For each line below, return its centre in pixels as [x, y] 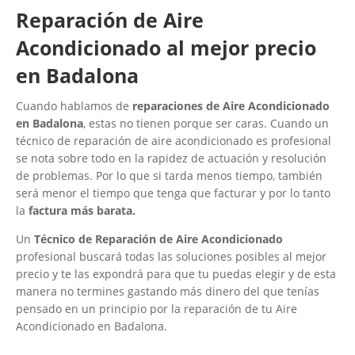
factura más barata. [82, 210]
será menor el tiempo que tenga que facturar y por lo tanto [173, 193]
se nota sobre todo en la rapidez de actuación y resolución [171, 158]
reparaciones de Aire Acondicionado [231, 105]
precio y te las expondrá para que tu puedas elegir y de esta [176, 273]
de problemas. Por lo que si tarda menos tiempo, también [169, 175]
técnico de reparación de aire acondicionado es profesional [174, 140]
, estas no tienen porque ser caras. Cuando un [206, 123]
